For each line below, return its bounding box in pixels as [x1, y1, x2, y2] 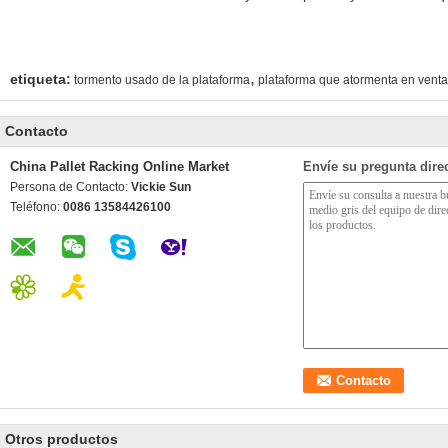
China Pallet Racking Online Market [10, 158, 229, 174]
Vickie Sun [131, 179, 191, 194]
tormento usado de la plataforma [74, 72, 250, 87]
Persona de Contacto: [10, 179, 131, 194]
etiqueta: [10, 70, 71, 87]
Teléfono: [10, 199, 63, 214]
